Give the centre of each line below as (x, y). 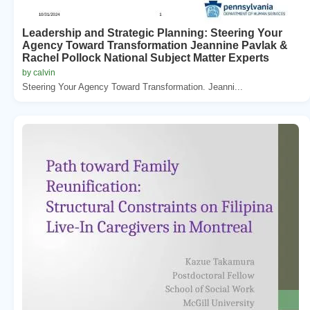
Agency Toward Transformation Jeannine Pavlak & (155, 45)
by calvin (39, 72)
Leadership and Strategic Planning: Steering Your (152, 33)
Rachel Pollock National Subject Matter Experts (146, 57)
